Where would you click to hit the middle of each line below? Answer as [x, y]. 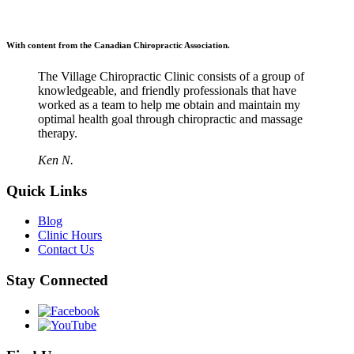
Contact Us [66, 250]
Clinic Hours [70, 235]
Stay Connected [57, 281]
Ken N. [56, 160]
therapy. [58, 133]
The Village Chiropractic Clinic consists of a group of [171, 76]
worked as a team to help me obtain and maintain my [169, 104]
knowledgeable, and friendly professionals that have [167, 90]
